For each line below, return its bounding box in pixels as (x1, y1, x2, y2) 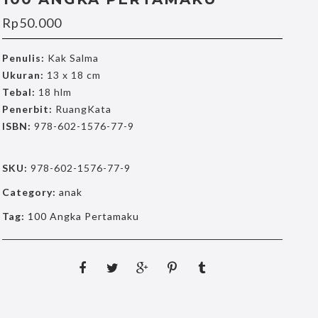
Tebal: (2, 86, 36, 99)
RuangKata (53, 103, 112, 116)
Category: (2, 186, 60, 199)
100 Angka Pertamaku (28, 210, 140, 223)
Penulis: (2, 52, 45, 65)
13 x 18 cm (44, 69, 102, 82)
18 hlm (35, 86, 72, 99)
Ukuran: (2, 69, 45, 82)
